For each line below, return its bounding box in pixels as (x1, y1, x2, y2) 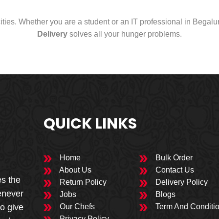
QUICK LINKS (44, 113, 137, 134)
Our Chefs (58, 202, 95, 211)
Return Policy (58, 178, 107, 187)
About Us (58, 166, 92, 175)
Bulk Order (153, 153, 193, 162)
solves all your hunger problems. (67, 30, 182, 39)
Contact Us (153, 166, 195, 175)
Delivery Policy (153, 178, 208, 187)
